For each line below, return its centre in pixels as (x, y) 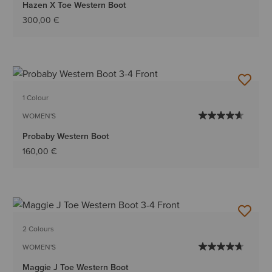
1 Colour (36, 98)
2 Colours (39, 229)
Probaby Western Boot (66, 136)
